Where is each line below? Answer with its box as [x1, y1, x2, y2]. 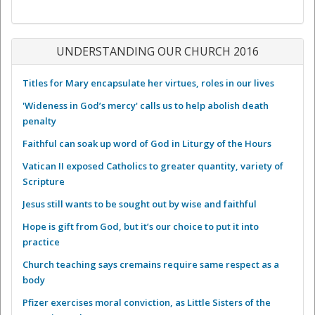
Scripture [22, 174, 65, 188]
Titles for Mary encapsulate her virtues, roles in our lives [22, 76, 274, 89]
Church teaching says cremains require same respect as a [22, 257, 279, 271]
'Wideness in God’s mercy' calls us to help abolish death [22, 98, 269, 112]
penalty [22, 114, 56, 127]
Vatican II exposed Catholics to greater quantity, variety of [22, 159, 283, 172]
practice [22, 235, 60, 248]
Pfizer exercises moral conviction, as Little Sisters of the [22, 295, 271, 309]
